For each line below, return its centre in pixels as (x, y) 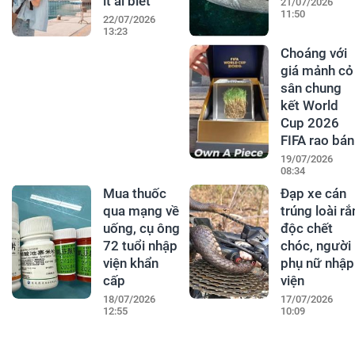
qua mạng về (141, 211)
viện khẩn (130, 263)
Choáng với (313, 53)
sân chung (311, 88)
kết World (309, 106)
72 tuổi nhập (140, 246)
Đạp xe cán (313, 194)
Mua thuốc (134, 194)
